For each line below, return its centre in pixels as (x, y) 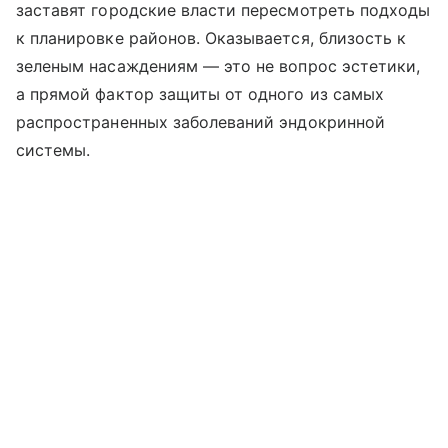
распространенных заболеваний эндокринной (200, 121)
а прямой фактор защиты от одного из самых (200, 93)
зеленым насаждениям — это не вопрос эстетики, (218, 65)
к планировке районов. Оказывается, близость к (211, 37)
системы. (53, 149)
